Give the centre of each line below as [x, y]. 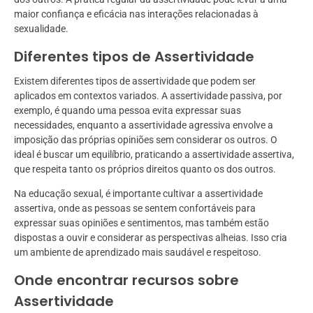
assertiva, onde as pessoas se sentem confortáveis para [135, 209]
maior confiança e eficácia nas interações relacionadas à [136, 14]
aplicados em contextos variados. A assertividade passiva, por [148, 96]
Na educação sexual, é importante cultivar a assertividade [138, 194]
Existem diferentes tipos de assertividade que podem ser [135, 81]
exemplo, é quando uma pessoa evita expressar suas [128, 111]
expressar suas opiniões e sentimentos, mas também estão [141, 223]
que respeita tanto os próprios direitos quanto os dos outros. [145, 169]
